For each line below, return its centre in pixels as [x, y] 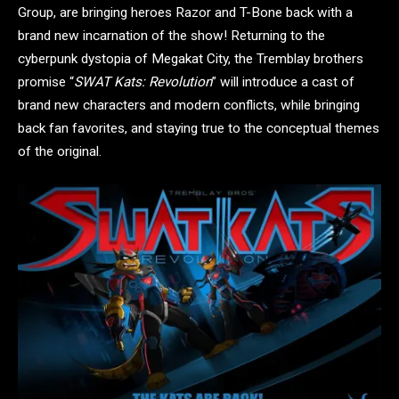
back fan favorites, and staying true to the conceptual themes [199, 129]
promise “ [46, 82]
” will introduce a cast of [283, 82]
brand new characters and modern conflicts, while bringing [189, 106]
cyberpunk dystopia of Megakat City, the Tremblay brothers [191, 59]
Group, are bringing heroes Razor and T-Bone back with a [185, 13]
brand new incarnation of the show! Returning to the [171, 36]
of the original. [60, 152]
